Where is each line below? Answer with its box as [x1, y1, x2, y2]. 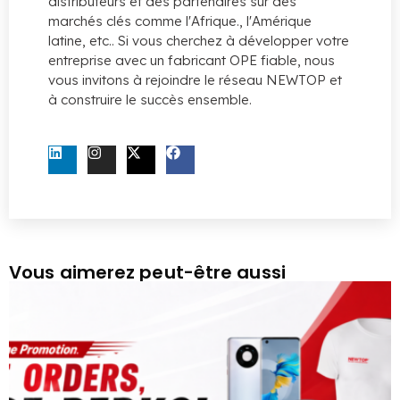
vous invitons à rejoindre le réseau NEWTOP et [48, 71, 342, 88]
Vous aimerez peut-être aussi [9, 260, 286, 285]
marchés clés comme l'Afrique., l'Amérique [48, 12, 312, 29]
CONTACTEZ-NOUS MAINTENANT [104, 121, 306, 134]
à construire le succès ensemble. [48, 91, 252, 108]
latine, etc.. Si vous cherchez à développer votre [48, 32, 349, 49]
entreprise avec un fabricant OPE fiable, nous [48, 52, 335, 69]
